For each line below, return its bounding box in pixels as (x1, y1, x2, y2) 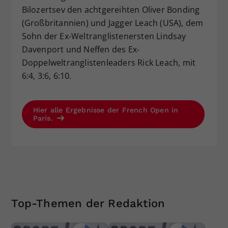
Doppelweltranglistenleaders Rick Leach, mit (21, 56, 196, 68)
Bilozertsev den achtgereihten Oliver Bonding (21, 4, 200, 15)
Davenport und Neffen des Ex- (21, 43, 140, 55)
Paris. (33, 113, 55, 122)
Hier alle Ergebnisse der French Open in (33, 105, 179, 114)
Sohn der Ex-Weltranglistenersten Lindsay (21, 30, 186, 42)
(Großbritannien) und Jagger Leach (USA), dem (21, 17, 204, 28)
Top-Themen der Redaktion (11, 196, 165, 210)
